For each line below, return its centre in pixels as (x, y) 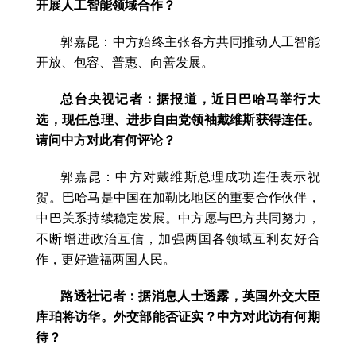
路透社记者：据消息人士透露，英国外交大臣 (190, 296)
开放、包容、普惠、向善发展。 (125, 63)
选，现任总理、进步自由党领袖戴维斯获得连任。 (178, 120)
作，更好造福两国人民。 (106, 260)
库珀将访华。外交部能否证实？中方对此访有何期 (178, 317)
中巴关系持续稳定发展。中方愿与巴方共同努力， (178, 219)
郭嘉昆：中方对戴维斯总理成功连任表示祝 (190, 177)
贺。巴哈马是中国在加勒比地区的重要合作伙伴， (178, 198)
